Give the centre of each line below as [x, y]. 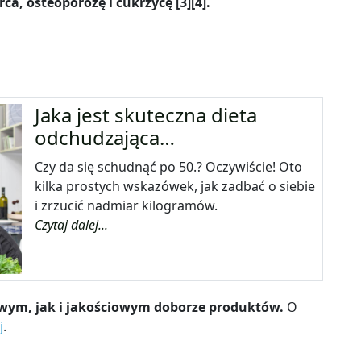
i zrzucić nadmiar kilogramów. [127, 206]
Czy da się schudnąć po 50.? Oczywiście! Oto [169, 167]
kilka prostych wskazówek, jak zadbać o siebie [175, 187]
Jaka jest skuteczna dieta [146, 115]
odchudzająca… [105, 138]
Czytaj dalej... [72, 225]
